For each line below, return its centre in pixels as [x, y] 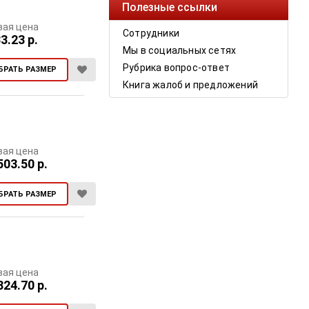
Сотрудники [151, 33]
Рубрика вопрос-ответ [176, 68]
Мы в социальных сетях [180, 51]
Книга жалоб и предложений [190, 85]
